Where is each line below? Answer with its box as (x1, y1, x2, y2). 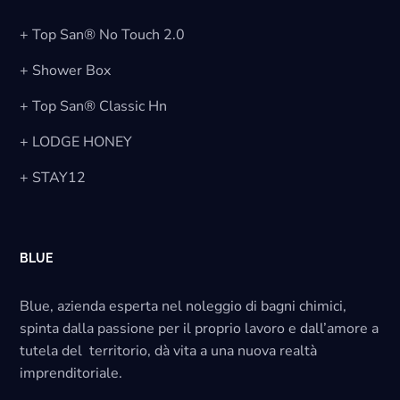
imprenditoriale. (20, 363, 123, 384)
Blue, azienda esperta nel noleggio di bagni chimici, (20, 296, 351, 317)
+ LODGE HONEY (20, 132, 133, 153)
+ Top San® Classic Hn (20, 96, 168, 117)
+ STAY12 (20, 168, 87, 188)
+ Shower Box (20, 61, 112, 81)
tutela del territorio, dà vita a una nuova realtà (20, 341, 318, 362)
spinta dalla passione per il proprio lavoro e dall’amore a (20, 319, 379, 339)
